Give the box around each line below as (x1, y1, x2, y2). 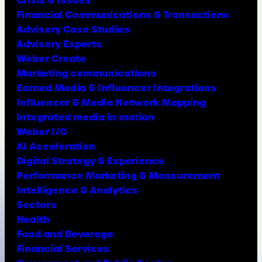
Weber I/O (16, 125, 67, 138)
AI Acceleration (16, 139, 96, 153)
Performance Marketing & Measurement (16, 168, 220, 182)
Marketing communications (16, 66, 157, 80)
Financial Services (16, 242, 110, 255)
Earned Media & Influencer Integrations (16, 81, 217, 94)
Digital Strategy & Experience (16, 154, 165, 167)
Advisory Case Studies (16, 22, 130, 36)
